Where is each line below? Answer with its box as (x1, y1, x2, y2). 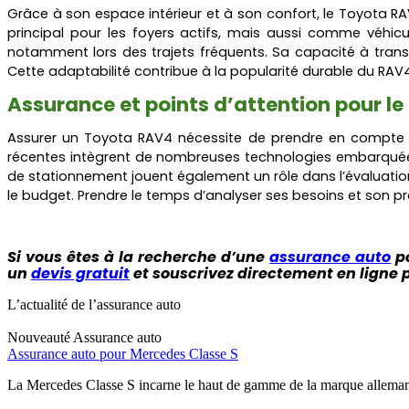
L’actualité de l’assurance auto (7, 296, 181, 312)
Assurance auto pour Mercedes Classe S (7, 345, 238, 362)
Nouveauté (7, 329, 70, 345)
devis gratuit (31, 262, 130, 284)
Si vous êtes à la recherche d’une (7, 246, 270, 267)
